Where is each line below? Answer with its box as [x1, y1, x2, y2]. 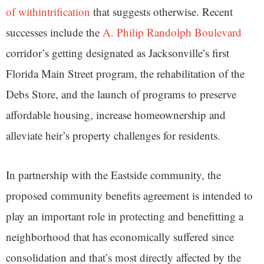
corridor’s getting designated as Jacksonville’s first [6, 45, 229, 60]
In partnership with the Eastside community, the [6, 167, 221, 182]
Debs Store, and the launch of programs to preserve [6, 86, 236, 101]
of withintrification [6, 4, 90, 19]
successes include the [6, 24, 103, 39]
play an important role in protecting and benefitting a [6, 208, 243, 223]
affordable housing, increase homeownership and [6, 107, 226, 122]
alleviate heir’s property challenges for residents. [6, 127, 224, 143]
